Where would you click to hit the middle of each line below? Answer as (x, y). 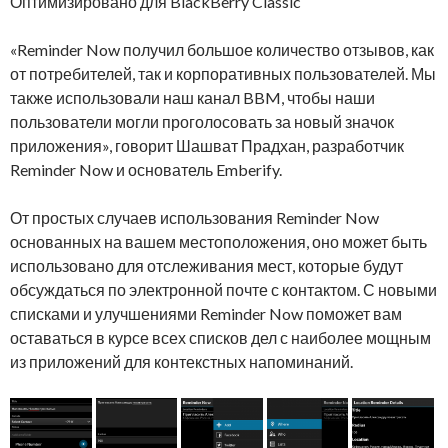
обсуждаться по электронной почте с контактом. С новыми (223, 290)
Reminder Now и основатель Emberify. (146, 170)
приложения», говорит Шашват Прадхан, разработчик (207, 146)
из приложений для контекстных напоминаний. (181, 362)
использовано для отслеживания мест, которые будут (206, 266)
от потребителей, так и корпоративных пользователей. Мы (223, 74)
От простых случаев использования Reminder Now (194, 218)
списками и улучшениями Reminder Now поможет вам (206, 314)
